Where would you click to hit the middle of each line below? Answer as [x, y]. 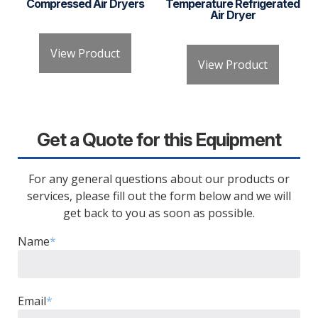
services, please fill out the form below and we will [159, 196]
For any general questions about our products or [159, 179]
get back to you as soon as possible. [159, 213]
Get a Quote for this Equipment [159, 139]
